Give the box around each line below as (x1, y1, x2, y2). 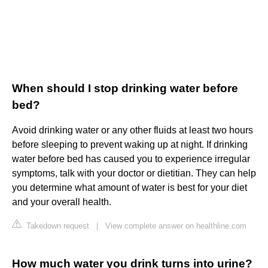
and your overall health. (12, 197, 111, 208)
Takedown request (24, 221, 89, 231)
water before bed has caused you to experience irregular (12, 154, 250, 165)
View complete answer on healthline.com (105, 221, 246, 231)
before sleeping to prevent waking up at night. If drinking (12, 139, 248, 150)
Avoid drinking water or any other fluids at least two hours (12, 125, 253, 136)
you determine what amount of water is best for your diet (12, 182, 247, 193)
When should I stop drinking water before (12, 82, 238, 95)
